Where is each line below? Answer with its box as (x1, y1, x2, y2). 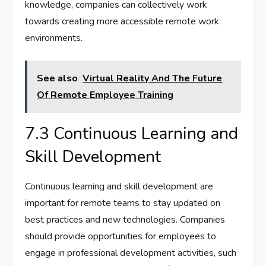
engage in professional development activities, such (25, 246, 237, 260)
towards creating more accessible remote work (25, 15, 220, 28)
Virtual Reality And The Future (83, 72, 223, 85)
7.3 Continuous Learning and (25, 122, 239, 145)
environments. (25, 31, 83, 45)
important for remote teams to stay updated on (25, 197, 221, 210)
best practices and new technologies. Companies (25, 213, 226, 227)
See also (37, 72, 78, 85)
